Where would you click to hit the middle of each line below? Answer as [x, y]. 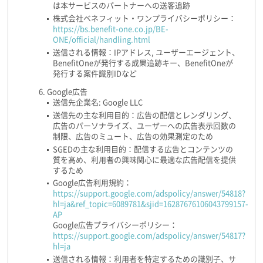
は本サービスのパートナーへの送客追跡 [122, 5]
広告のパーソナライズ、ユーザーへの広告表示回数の [144, 126]
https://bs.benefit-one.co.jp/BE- [111, 29]
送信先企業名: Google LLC [98, 102]
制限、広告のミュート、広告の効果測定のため [133, 136]
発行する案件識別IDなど [95, 73]
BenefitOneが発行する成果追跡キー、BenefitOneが [143, 63]
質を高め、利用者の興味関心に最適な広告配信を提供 [144, 160]
